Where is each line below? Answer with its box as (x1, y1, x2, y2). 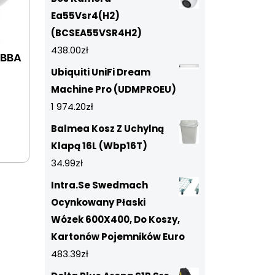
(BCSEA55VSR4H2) (51, 26, 142, 39)
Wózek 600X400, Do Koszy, (51, 213, 180, 226)
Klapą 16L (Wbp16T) (51, 139, 147, 152)
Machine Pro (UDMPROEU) (51, 83, 176, 96)
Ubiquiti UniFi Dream (51, 66, 150, 79)
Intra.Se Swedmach (51, 179, 148, 192)
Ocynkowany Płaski (51, 196, 145, 209)
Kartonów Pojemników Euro (51, 230, 185, 243)
